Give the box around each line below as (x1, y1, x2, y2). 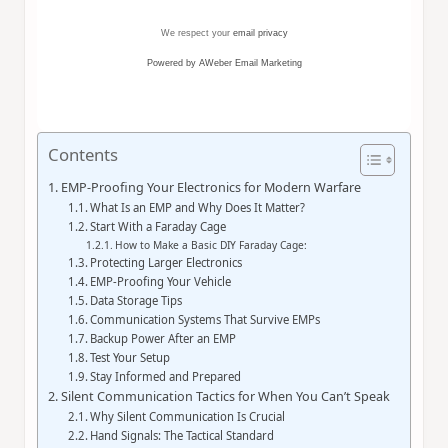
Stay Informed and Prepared (90, 368, 242, 384)
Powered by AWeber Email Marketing (146, 57, 302, 68)
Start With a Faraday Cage (90, 218, 227, 234)
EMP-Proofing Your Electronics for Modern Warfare (60, 177, 361, 196)
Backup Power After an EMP (90, 330, 237, 346)
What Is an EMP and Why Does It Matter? (90, 199, 306, 215)
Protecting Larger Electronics (90, 254, 243, 270)
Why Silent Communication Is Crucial (90, 408, 286, 424)
